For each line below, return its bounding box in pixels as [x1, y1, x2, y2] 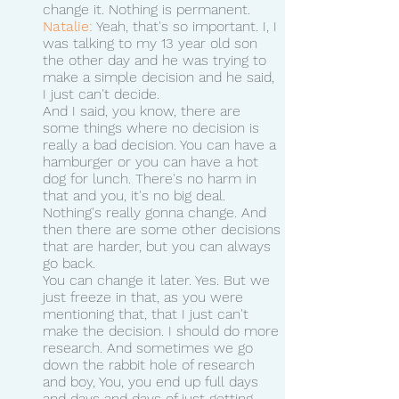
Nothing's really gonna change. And [43, 203, 271, 221]
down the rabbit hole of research [43, 355, 259, 373]
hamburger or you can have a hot [43, 152, 263, 170]
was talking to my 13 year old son [43, 34, 262, 52]
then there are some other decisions [43, 220, 285, 238]
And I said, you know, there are [43, 102, 245, 119]
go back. [43, 254, 95, 272]
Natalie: [43, 17, 93, 35]
